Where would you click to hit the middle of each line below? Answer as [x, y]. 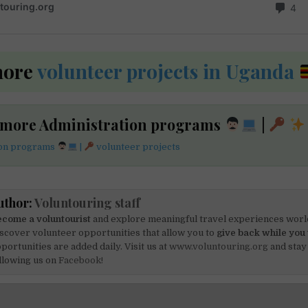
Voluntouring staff [88, 202]
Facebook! [81, 260]
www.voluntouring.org [219, 246]
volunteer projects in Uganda [166, 71]
